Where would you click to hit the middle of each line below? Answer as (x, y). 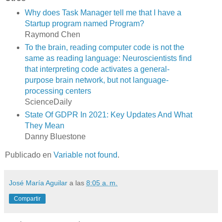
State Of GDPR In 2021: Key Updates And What (108, 115)
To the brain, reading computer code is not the (104, 48)
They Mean (44, 126)
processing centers (58, 91)
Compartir (27, 199)
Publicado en (29, 155)
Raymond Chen (52, 35)
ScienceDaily (48, 102)
